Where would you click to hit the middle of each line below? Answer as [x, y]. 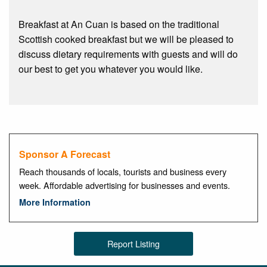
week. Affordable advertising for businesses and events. [125, 185]
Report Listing [133, 243]
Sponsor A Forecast [65, 154]
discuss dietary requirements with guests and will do [128, 54]
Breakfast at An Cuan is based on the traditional [119, 24]
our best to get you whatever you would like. [111, 69]
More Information [55, 202]
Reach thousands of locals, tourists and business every [123, 171]
